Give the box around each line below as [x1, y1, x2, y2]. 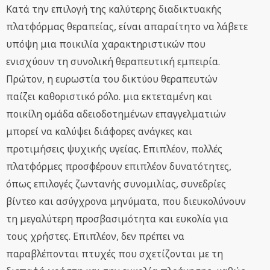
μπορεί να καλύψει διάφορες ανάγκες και [6, 125, 192, 139]
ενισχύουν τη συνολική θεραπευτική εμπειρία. [6, 55, 220, 69]
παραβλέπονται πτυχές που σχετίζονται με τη [6, 247, 223, 261]
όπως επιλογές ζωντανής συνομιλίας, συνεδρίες [6, 177, 226, 191]
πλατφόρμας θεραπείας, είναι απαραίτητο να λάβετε [6, 20, 248, 34]
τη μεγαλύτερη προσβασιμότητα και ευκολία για [6, 212, 228, 226]
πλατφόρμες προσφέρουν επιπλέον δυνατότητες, [6, 160, 231, 174]
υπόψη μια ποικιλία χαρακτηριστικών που [6, 37, 206, 51]
